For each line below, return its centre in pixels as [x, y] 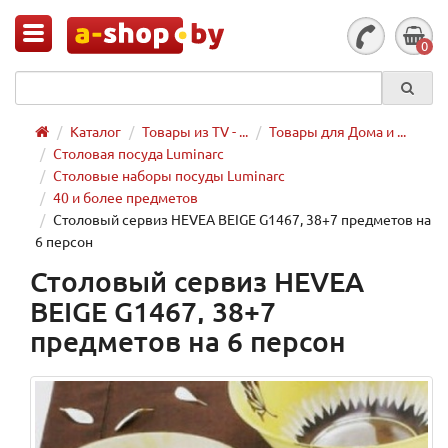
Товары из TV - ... [195, 131]
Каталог [95, 131]
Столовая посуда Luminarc [138, 153]
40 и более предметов [125, 197]
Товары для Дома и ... [337, 131]
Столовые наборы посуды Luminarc [169, 175]
